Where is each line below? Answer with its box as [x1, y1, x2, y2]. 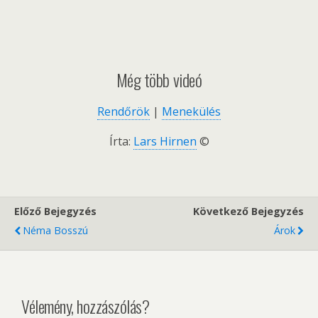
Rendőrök [97, 104, 150, 120]
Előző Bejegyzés [14, 204, 97, 219]
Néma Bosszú [23, 224, 88, 238]
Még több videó [116, 67, 202, 93]
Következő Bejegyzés [193, 204, 304, 219]
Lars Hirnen [133, 133, 197, 150]
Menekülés [162, 104, 221, 120]
